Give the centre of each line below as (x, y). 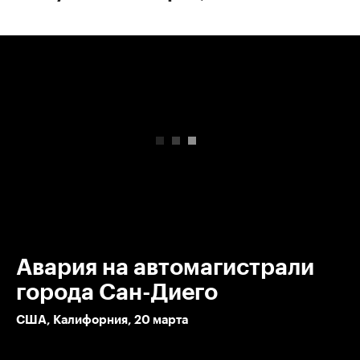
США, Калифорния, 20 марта (102, 320)
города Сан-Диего (117, 292)
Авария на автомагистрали (165, 267)
